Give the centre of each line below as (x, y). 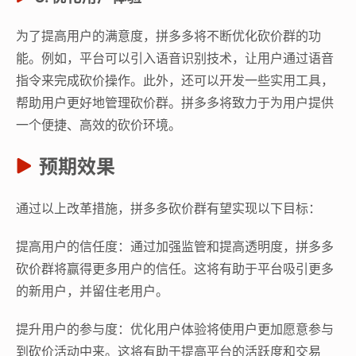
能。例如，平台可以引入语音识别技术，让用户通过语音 (175, 58)
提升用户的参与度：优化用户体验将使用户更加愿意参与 (175, 329)
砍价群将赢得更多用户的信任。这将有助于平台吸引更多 (175, 268)
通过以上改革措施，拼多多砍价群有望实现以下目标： (168, 208)
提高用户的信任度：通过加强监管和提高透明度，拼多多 (175, 246)
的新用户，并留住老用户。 (92, 290)
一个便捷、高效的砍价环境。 (99, 124)
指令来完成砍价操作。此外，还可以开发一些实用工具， (175, 80)
